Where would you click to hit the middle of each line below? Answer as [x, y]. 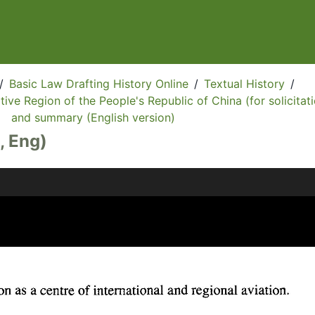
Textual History [244, 84]
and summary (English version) [94, 118]
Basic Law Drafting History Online [98, 84]
